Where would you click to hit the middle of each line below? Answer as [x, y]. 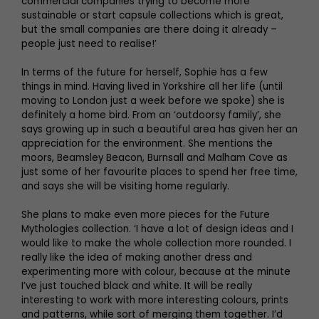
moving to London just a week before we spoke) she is [153, 101]
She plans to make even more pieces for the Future [146, 215]
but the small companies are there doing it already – [149, 30]
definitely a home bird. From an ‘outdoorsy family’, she [151, 115]
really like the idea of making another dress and [137, 258]
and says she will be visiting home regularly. [125, 187]
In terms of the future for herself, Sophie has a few [145, 73]
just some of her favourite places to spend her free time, [159, 172]
